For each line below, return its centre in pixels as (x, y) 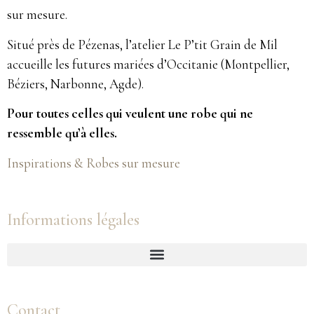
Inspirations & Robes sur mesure (94, 163)
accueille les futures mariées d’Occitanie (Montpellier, (148, 64)
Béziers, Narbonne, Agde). (75, 83)
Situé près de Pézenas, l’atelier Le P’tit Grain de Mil (142, 44)
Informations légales (73, 219)
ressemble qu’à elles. (62, 133)
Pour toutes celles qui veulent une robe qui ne (130, 114)
